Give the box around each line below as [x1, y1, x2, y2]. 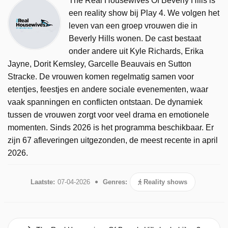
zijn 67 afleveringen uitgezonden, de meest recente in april [8, 135, 218, 145]
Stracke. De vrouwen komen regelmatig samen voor [8, 72, 194, 81]
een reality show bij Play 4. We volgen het [69, 8, 219, 17]
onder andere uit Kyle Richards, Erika [69, 46, 204, 55]
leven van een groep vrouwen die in [69, 21, 197, 30]
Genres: [102, 178, 127, 186]
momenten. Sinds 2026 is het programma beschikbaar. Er [8, 123, 214, 132]
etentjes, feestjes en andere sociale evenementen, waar [8, 84, 208, 94]
